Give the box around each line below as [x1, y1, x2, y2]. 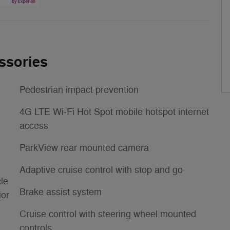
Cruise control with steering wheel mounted [20, 208, 196, 220]
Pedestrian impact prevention [20, 84, 139, 95]
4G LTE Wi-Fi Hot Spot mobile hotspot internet [20, 106, 209, 118]
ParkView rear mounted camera [20, 142, 149, 154]
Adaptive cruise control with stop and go [20, 164, 183, 176]
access [20, 120, 48, 131]
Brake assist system [20, 186, 102, 198]
